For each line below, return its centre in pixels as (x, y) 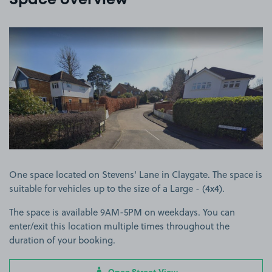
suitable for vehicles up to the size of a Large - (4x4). (117, 188)
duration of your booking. (62, 240)
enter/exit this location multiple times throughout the (119, 226)
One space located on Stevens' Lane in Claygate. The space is (136, 174)
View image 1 (164, 33)
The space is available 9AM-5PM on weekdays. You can (122, 212)
